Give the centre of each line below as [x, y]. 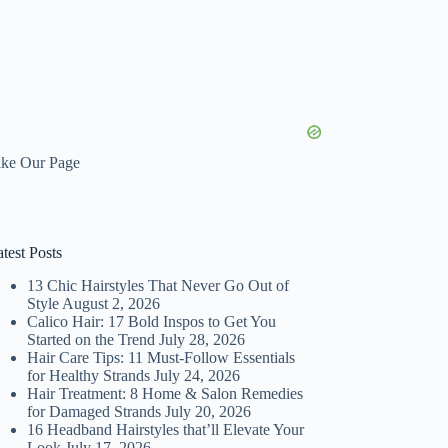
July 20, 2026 [208, 412]
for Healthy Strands [89, 376]
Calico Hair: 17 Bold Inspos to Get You [152, 322]
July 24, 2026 [197, 376]
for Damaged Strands [94, 412]
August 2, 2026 [111, 304]
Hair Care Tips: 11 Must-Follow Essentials [161, 358]
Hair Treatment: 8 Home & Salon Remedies [165, 394]
